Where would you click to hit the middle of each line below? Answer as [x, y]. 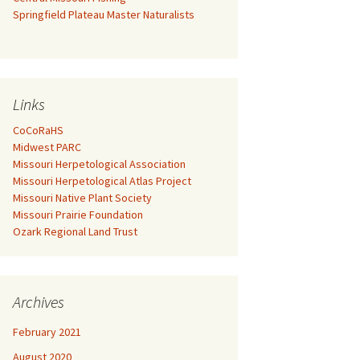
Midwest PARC [47, 147]
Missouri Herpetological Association [99, 164]
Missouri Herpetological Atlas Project [102, 181]
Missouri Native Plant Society [82, 198]
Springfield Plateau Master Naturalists [104, 14]
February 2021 [47, 332]
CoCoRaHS [38, 130]
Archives [39, 302]
